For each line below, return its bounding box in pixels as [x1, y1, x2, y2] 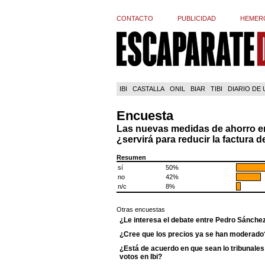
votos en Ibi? [119, 253, 162, 260]
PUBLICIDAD [177, 15, 216, 22]
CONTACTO [117, 15, 153, 22]
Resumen [117, 154, 146, 161]
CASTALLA [132, 85, 164, 92]
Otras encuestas [117, 206, 165, 213]
